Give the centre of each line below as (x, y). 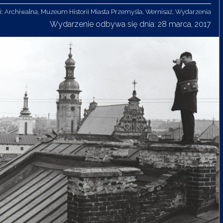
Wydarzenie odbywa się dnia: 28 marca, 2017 (131, 24)
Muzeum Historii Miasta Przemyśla (92, 11)
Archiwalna (21, 11)
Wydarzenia (193, 11)
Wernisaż (159, 11)
